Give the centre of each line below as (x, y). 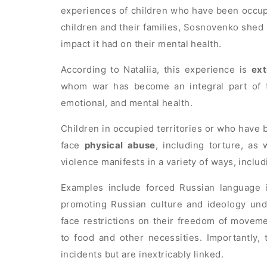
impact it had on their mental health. (141, 44)
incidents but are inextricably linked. (142, 254)
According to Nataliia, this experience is (156, 70)
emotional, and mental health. (127, 103)
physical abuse (120, 145)
